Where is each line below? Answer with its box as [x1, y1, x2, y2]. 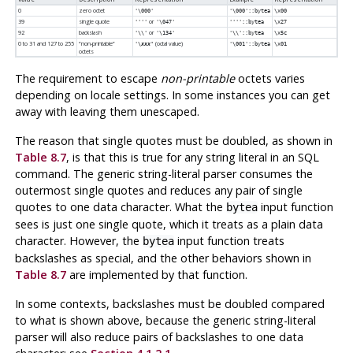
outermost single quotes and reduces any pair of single [14, 182, 303, 198]
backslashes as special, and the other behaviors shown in [14, 250, 311, 266]
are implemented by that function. [65, 266, 247, 282]
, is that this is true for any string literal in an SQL [65, 149, 319, 165]
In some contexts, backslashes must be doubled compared [14, 295, 325, 311]
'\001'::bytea [229, 39, 270, 47]
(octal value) [153, 39, 183, 47]
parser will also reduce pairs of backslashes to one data [14, 329, 303, 344]
